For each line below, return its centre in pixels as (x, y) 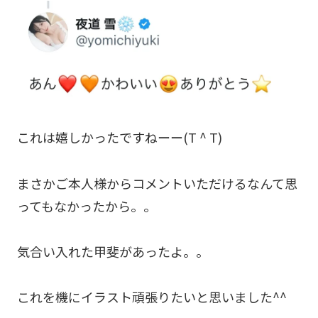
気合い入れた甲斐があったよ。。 (113, 251)
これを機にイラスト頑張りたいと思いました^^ (152, 297)
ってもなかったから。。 (87, 205)
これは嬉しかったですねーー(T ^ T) (120, 137)
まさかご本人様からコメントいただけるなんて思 (157, 183)
